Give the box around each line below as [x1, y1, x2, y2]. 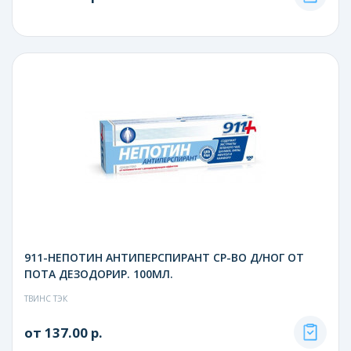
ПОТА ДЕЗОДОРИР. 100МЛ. [24, 266, 173, 281]
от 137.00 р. [24, 323, 103, 342]
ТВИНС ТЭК [24, 292, 67, 304]
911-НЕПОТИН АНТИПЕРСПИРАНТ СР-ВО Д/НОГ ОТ [24, 249, 304, 265]
